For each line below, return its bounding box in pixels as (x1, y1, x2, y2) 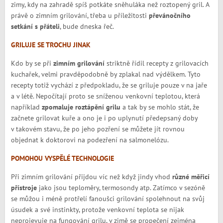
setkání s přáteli (10, 22, 60, 31)
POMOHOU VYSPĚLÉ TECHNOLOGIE (10, 154, 114, 163)
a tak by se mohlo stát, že (120, 103, 199, 111)
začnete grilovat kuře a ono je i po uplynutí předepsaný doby (10, 113, 198, 122)
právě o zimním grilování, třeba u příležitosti (10, 11, 149, 20)
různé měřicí (172, 172, 210, 181)
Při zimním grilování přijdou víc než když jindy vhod (10, 172, 172, 181)
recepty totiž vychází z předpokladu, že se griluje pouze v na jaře (10, 81, 207, 90)
